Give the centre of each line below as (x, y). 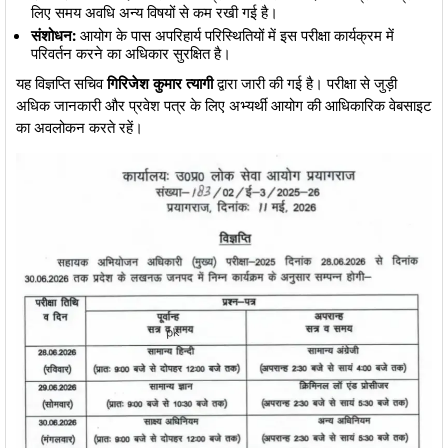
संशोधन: (53, 35)
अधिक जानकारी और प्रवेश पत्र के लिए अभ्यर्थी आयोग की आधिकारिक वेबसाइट (224, 105)
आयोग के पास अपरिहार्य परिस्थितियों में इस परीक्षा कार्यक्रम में (235, 35)
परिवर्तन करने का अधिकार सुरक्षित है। (131, 53)
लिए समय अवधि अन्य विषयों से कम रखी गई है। (154, 12)
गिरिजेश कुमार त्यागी (160, 83)
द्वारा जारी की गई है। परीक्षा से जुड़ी (305, 83)
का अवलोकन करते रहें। (79, 127)
